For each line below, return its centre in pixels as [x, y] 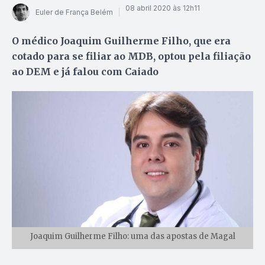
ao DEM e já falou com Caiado [85, 71]
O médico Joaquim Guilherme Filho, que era [121, 41]
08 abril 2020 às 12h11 [163, 8]
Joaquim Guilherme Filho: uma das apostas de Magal [132, 236]
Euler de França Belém [74, 12]
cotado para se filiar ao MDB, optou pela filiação [131, 56]
